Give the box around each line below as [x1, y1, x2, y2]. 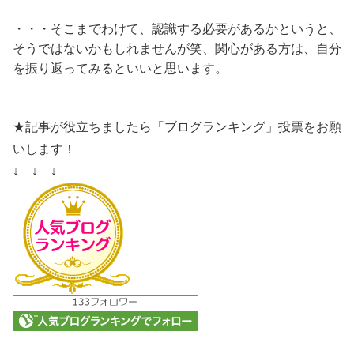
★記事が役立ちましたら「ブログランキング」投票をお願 [13, 119, 341, 134]
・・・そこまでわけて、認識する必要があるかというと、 [13, 21, 341, 36]
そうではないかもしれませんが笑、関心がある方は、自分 [13, 41, 341, 55]
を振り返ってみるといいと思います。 [13, 61, 228, 75]
